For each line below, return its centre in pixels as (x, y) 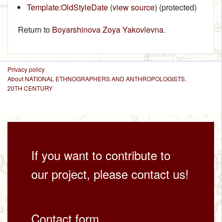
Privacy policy (26, 69)
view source (133, 7)
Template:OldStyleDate (67, 7)
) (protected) (175, 7)
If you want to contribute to (101, 155)
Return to (35, 29)
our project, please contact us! (110, 173)
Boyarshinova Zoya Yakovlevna (108, 29)
